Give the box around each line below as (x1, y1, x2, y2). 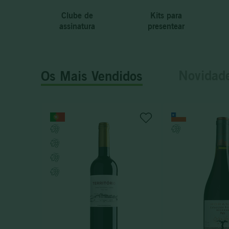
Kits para (150, 10, 182, 20)
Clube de (61, 10, 94, 20)
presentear (147, 20, 185, 31)
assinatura (59, 20, 96, 31)
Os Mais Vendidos (41, 68, 143, 84)
